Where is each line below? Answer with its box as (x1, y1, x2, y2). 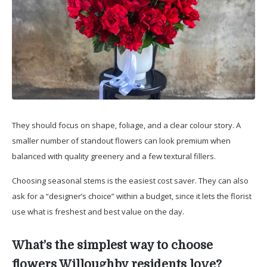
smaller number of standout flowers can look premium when (12, 135, 231, 146)
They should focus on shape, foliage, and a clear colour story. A (12, 119, 241, 131)
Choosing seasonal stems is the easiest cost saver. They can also (12, 175, 249, 186)
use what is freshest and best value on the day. (12, 206, 184, 217)
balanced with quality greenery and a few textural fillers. (12, 150, 216, 162)
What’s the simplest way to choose (12, 238, 213, 252)
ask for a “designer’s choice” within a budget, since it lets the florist (12, 190, 252, 201)
